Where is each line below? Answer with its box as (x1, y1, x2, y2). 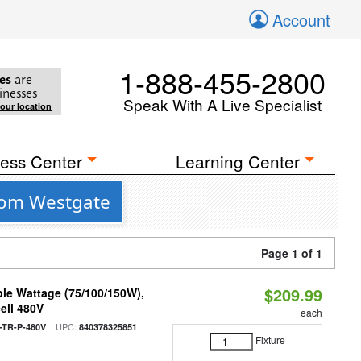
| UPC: (46, 320, 80, 333)
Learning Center (176, 149, 301, 173)
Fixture (255, 333, 285, 347)
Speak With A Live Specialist (123, 93, 322, 115)
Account (272, 8, 330, 31)
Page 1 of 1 (261, 245, 322, 261)
